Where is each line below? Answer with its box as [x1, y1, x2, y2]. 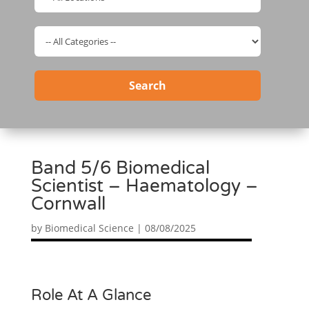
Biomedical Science [44, 221, 134, 235]
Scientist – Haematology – [30, 175, 258, 197]
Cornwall [30, 193, 106, 215]
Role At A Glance [30, 286, 151, 305]
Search [128, 78, 166, 94]
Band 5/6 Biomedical [30, 157, 210, 179]
